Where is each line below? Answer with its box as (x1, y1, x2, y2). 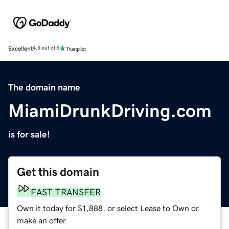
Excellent (8, 45, 33, 52)
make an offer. (17, 216, 67, 224)
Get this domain (17, 166, 99, 178)
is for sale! (8, 129, 50, 139)
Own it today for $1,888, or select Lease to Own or (17, 203, 199, 212)
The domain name (8, 82, 80, 92)
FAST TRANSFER (31, 187, 101, 197)
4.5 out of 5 (33, 45, 59, 51)
